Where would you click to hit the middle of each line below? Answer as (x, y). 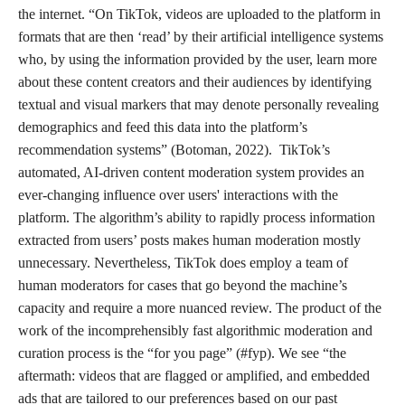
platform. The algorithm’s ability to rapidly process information (197, 217)
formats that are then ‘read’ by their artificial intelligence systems (201, 37)
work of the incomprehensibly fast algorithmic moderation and (195, 330)
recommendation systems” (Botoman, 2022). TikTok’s (174, 150)
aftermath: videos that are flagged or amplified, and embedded (194, 376)
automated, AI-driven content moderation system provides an (191, 172)
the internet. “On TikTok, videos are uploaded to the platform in (199, 14)
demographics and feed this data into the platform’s (163, 127)
